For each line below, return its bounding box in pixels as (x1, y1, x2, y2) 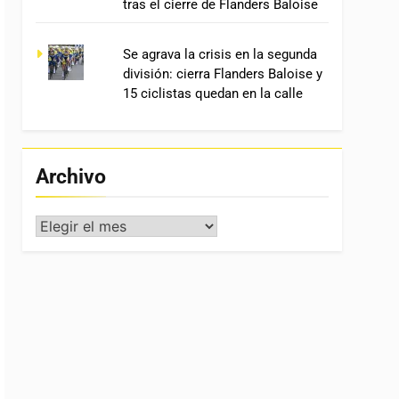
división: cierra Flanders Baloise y (122, 65, 322, 82)
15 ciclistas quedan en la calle (122, 85, 303, 102)
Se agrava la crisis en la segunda (122, 45, 317, 62)
